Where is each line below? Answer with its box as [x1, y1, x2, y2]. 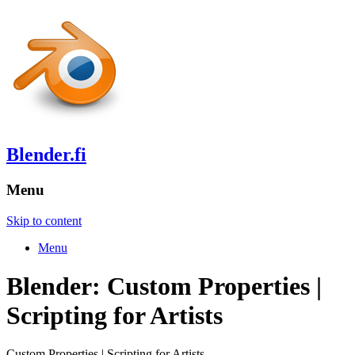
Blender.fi [6, 143, 86, 165]
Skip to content [6, 213, 82, 227]
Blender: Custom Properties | [6, 271, 322, 300]
